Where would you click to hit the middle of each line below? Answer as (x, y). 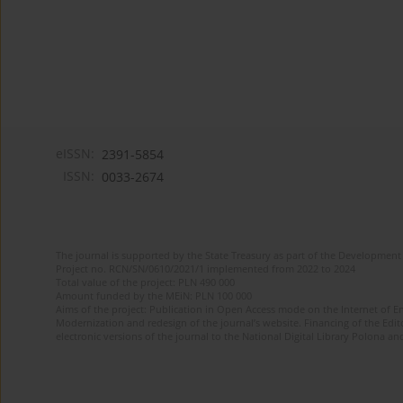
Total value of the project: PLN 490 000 (145, 282)
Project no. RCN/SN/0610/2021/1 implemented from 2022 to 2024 (206, 269)
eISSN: (75, 154)
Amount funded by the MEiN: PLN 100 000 (154, 296)
